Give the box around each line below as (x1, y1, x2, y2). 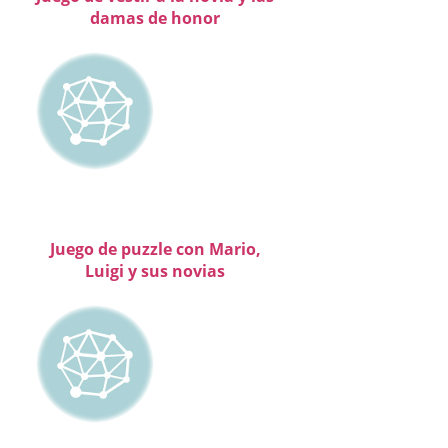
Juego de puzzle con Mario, (49, 237, 261, 260)
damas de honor (90, 6, 220, 29)
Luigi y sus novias (85, 259, 225, 282)
